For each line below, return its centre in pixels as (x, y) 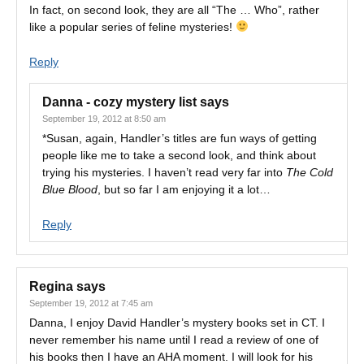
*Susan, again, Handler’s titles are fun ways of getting (180, 138)
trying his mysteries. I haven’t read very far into (164, 172)
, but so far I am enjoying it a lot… (184, 189)
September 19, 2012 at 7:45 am (91, 303)
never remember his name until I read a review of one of (174, 340)
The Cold (310, 172)
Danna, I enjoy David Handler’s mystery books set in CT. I (177, 323)
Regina (51, 286)
